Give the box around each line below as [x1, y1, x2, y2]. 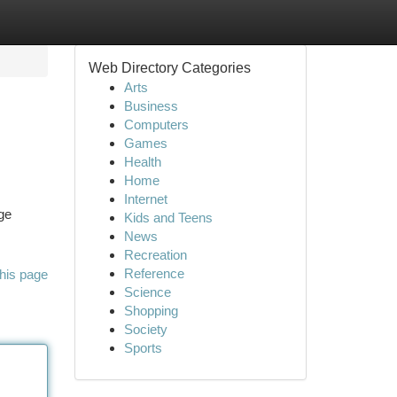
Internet [123, 191, 167, 206]
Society [123, 322, 167, 337]
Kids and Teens [123, 210, 213, 225]
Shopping [123, 303, 178, 318]
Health [123, 154, 161, 169]
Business [123, 98, 178, 113]
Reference [123, 266, 184, 281]
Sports [123, 340, 162, 355]
